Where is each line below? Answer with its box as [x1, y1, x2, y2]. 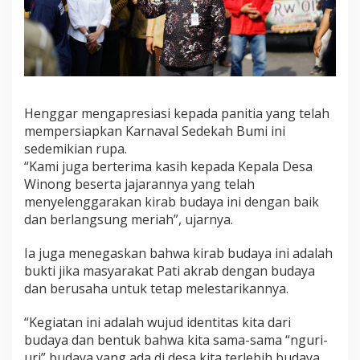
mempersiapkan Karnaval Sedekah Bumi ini [24, 122, 285, 141]
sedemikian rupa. [24, 140, 127, 158]
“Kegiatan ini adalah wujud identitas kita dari [24, 313, 291, 332]
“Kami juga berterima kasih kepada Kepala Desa [24, 157, 313, 176]
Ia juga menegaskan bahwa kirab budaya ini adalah [24, 244, 333, 263]
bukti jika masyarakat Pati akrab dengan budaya [24, 262, 315, 280]
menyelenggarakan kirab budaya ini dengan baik [24, 193, 319, 211]
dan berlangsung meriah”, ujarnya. [24, 211, 233, 229]
